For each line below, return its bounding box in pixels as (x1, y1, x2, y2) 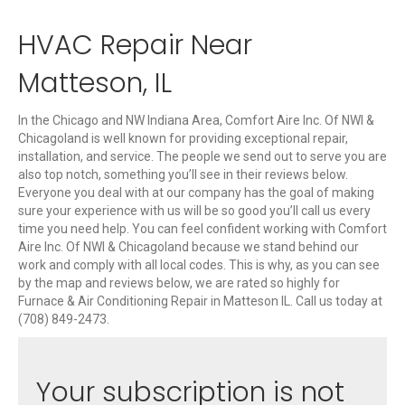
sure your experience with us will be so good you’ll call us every (18, 203, 371, 219)
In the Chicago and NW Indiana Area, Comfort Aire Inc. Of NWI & (18, 113, 374, 128)
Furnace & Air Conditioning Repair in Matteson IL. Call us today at (18, 294, 382, 309)
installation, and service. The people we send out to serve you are (18, 149, 387, 165)
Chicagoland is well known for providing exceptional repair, (18, 131, 348, 146)
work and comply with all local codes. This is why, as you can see (18, 258, 380, 273)
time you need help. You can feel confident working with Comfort (18, 221, 387, 237)
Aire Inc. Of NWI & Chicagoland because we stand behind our (18, 240, 359, 255)
